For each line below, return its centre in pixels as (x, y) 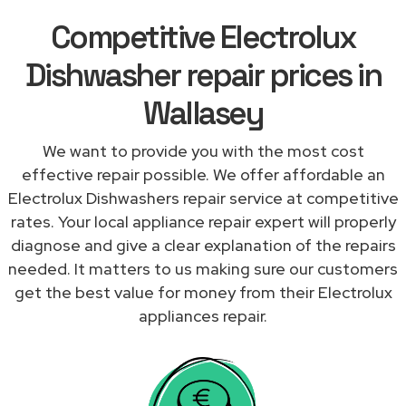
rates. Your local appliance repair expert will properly (203, 221)
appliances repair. (203, 315)
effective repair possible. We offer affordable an (203, 174)
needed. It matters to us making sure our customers (203, 268)
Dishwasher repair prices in (203, 75)
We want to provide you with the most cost (203, 150)
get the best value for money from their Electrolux (203, 292)
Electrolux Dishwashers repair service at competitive (203, 198)
